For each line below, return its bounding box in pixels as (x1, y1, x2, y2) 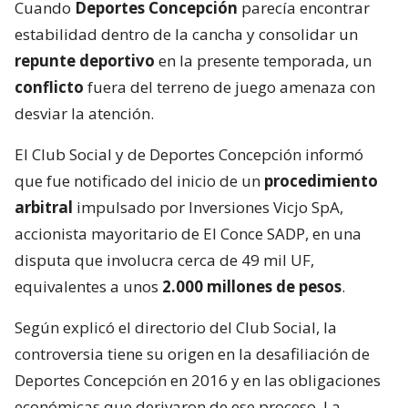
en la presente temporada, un (155, 49, 372, 71)
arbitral (15, 196, 73, 218)
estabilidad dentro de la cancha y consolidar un (15, 23, 358, 45)
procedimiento (264, 169, 378, 191)
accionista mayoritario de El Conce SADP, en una (15, 222, 362, 244)
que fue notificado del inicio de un (15, 169, 264, 191)
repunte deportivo (15, 49, 155, 71)
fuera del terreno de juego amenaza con (84, 76, 375, 97)
